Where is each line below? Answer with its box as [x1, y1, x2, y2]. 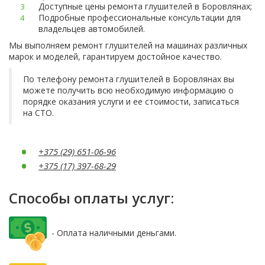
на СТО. [23, 107, 54, 118]
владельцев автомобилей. [38, 22, 145, 34]
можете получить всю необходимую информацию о [23, 85, 234, 96]
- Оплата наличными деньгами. [47, 227, 176, 238]
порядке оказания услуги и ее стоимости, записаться [23, 96, 239, 107]
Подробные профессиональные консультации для [38, 11, 241, 23]
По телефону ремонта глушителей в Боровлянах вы [23, 73, 234, 85]
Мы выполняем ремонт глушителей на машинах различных [9, 40, 247, 51]
